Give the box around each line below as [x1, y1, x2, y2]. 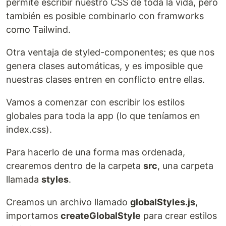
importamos [6, 210, 61, 221]
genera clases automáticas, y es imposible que [6, 61, 203, 72]
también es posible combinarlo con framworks [6, 11, 204, 22]
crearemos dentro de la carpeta [6, 160, 143, 172]
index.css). [6, 124, 52, 135]
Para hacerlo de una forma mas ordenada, [6, 147, 185, 158]
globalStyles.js [130, 197, 195, 208]
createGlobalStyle [61, 210, 141, 221]
